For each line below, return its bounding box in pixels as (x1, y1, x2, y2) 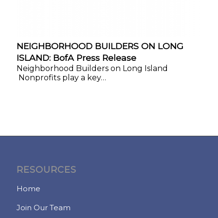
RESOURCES (16, 164, 76, 176)
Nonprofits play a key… (16, 73, 106, 82)
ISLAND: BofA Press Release (16, 53, 136, 63)
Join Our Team (16, 203, 71, 213)
